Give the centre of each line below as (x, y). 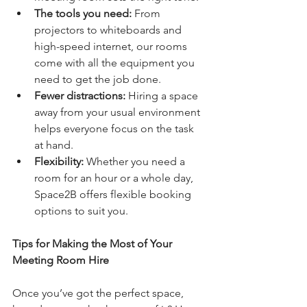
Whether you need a (136, 161)
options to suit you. (81, 211)
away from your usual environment (119, 112)
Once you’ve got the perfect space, (99, 293)
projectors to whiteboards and (109, 30)
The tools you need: (83, 13)
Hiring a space (163, 96)
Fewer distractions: (80, 96)
